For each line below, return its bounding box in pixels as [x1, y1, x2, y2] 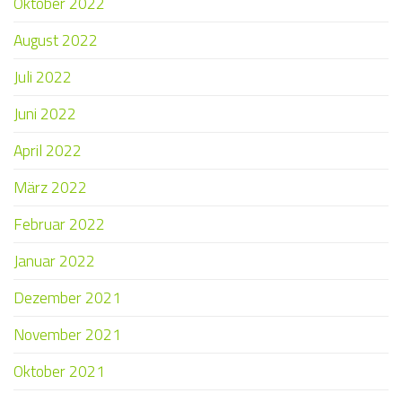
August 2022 [13, 28, 98, 53]
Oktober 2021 [13, 359, 105, 384]
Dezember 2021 [13, 285, 121, 310]
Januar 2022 [13, 249, 95, 274]
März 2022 [13, 175, 87, 200]
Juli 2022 [13, 65, 72, 90]
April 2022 [13, 138, 82, 163]
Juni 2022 [13, 101, 76, 127]
